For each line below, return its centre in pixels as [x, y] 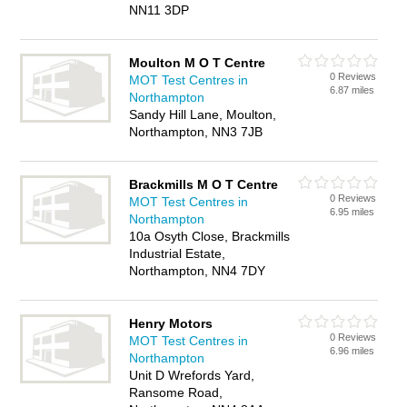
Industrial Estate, [178, 253]
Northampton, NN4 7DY [198, 271]
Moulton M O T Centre [198, 63]
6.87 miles [352, 90]
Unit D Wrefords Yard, [192, 375]
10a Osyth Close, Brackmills [210, 236]
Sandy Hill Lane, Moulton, [203, 114]
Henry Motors [171, 323]
